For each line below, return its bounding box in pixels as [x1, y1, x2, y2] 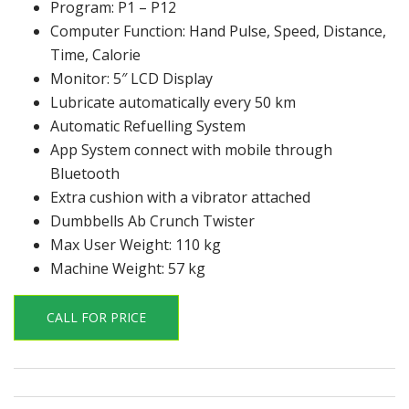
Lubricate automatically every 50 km [50, 91, 296, 112]
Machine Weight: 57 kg [50, 257, 205, 278]
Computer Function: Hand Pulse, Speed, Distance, [50, 20, 386, 41]
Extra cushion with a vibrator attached [50, 186, 310, 207]
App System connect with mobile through [50, 139, 332, 160]
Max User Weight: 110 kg [50, 234, 221, 255]
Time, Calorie [50, 44, 141, 65]
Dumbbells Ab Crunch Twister [50, 210, 255, 231]
